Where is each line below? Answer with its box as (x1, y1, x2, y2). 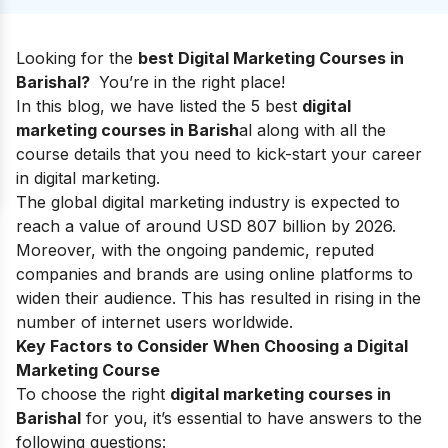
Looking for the (16, 47, 138, 68)
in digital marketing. (16, 167, 165, 188)
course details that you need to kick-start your (16, 143, 372, 164)
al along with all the (239, 119, 386, 140)
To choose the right (16, 383, 170, 404)
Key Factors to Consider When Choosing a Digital (16, 335, 408, 356)
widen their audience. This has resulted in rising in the (16, 287, 421, 308)
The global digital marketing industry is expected (16, 191, 385, 212)
